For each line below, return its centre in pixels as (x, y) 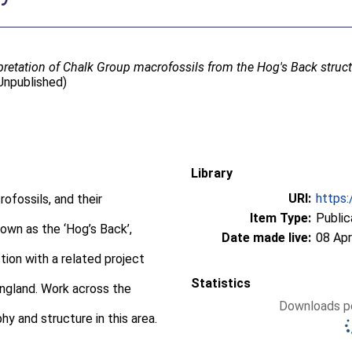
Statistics (221, 283)
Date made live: (266, 238)
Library (212, 173)
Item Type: (280, 218)
